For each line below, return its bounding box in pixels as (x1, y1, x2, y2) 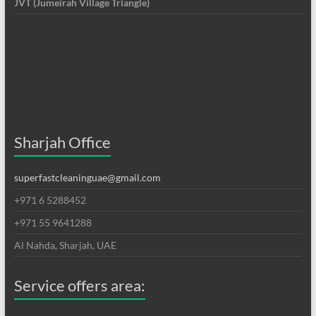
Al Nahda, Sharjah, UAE (13, 238, 116, 251)
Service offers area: (13, 275, 145, 295)
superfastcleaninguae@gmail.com (13, 171, 161, 183)
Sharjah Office (13, 132, 111, 152)
